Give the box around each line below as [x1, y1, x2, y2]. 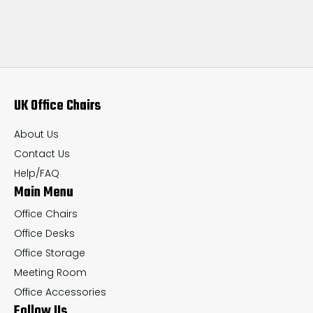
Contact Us [14, 146, 70, 161]
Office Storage [14, 245, 85, 260]
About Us [14, 126, 59, 141]
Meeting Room [14, 265, 87, 279]
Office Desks [14, 226, 75, 240]
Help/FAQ [14, 166, 59, 180]
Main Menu [14, 181, 73, 203]
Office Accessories [14, 284, 106, 299]
